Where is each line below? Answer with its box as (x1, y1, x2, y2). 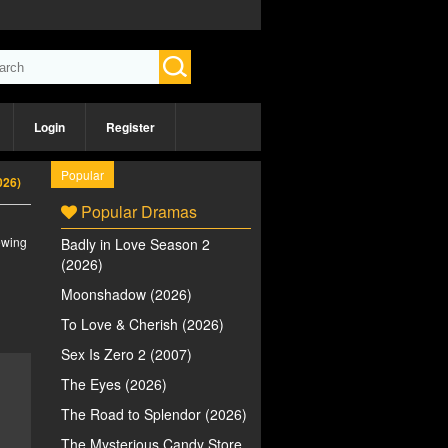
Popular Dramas (77, 200, 197, 223)
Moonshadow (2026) (61, 284, 192, 304)
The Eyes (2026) (61, 374, 167, 394)
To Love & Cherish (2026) (61, 314, 224, 334)
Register (106, 118, 155, 136)
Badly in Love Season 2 (61, 234, 210, 254)
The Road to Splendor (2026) (61, 404, 247, 424)
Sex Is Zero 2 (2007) (61, 344, 192, 364)
